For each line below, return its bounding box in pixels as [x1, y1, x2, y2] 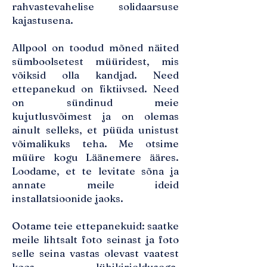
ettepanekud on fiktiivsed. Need [12, 82, 179, 95]
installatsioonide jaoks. [12, 192, 123, 204]
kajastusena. [12, 14, 73, 26]
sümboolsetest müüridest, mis [12, 55, 179, 67]
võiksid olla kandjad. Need [12, 69, 179, 81]
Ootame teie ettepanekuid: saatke [12, 219, 179, 232]
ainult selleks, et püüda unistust [12, 123, 179, 136]
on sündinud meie [12, 96, 179, 108]
